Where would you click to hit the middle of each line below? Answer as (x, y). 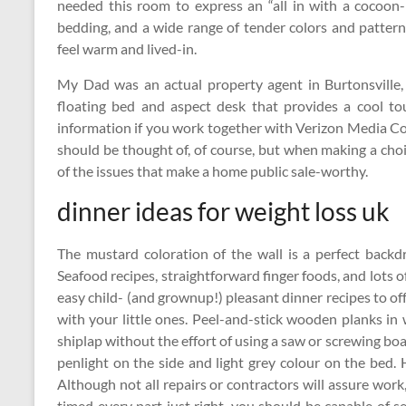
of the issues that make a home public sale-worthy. (213, 171)
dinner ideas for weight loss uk (223, 211)
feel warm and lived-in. (127, 48)
